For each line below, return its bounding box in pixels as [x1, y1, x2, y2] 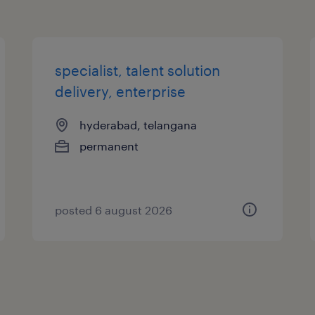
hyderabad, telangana [79, 117, 198, 131]
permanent [79, 139, 139, 153]
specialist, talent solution [55, 61, 221, 79]
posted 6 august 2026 [55, 202, 173, 217]
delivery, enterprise [55, 82, 186, 100]
